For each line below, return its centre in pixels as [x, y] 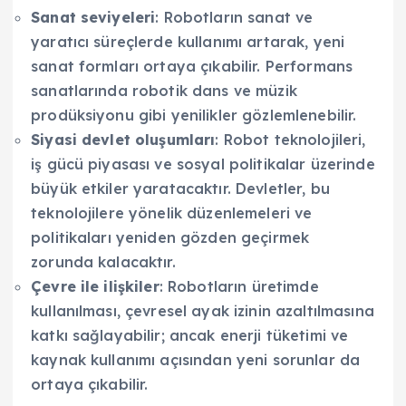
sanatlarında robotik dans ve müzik [164, 91]
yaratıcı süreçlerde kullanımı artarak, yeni [188, 42]
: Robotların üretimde [239, 287]
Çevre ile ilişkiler [95, 287]
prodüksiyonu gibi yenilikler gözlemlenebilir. [194, 116]
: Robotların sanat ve [234, 18]
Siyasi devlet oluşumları [123, 140]
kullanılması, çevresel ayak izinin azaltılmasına [203, 311]
